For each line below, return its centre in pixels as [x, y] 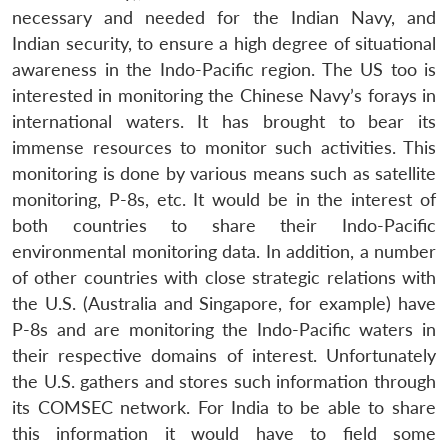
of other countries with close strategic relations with [224, 277]
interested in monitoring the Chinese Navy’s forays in [224, 95]
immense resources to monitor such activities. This [224, 147]
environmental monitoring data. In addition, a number [224, 251]
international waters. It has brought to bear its [224, 121]
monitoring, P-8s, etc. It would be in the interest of [224, 199]
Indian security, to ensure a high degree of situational [224, 43]
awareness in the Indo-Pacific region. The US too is [224, 69]
